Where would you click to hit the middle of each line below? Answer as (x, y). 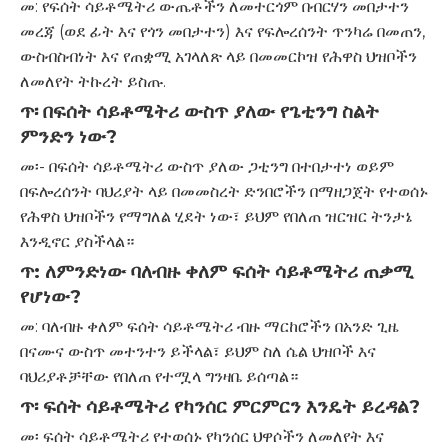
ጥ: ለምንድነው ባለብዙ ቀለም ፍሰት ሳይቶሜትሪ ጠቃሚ (216, 271)
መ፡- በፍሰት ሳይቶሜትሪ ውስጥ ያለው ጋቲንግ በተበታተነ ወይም (207, 166)
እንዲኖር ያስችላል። (77, 241)
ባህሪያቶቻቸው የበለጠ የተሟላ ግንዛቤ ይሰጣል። (159, 376)
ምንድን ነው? (68, 136)
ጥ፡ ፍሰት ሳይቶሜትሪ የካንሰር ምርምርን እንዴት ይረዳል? (220, 406)
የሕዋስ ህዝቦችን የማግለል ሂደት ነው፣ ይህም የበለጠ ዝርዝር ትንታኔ (216, 216)
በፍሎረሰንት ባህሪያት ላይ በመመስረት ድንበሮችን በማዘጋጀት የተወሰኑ (224, 191)
